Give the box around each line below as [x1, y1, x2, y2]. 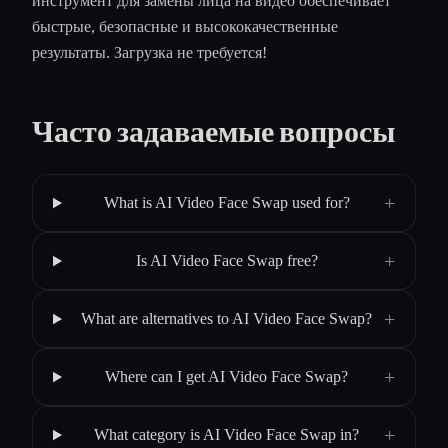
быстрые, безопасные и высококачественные [32, 18, 338, 36]
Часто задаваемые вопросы [32, 112, 395, 152]
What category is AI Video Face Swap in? [94, 426, 360, 444]
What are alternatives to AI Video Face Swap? [81, 310, 373, 328]
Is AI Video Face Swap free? [135, 252, 318, 270]
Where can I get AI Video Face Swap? [105, 368, 349, 386]
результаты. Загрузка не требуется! [32, 44, 267, 62]
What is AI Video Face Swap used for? [103, 194, 350, 212]
